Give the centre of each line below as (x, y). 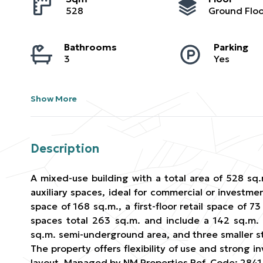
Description (65, 149)
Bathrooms (90, 47)
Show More (54, 99)
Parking (231, 47)
